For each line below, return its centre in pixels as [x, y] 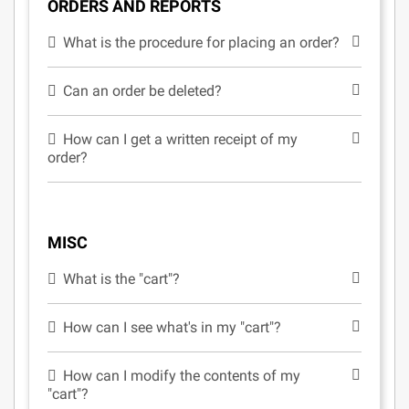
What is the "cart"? [122, 279]
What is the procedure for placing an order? [202, 42]
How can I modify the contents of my [182, 376]
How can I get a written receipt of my [181, 139]
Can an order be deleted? [143, 91]
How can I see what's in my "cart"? [173, 327]
